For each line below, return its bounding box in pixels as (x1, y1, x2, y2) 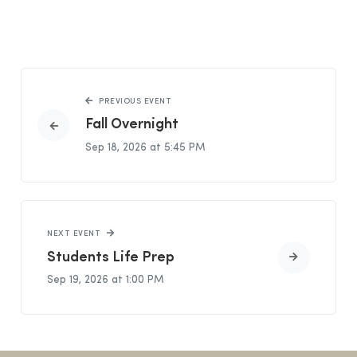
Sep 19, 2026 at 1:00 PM (47, 275, 165, 286)
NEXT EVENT (47, 229, 101, 239)
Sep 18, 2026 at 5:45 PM (85, 142, 206, 153)
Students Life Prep (47, 249, 175, 265)
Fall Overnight (85, 117, 179, 133)
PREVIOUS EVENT (99, 96, 172, 106)
